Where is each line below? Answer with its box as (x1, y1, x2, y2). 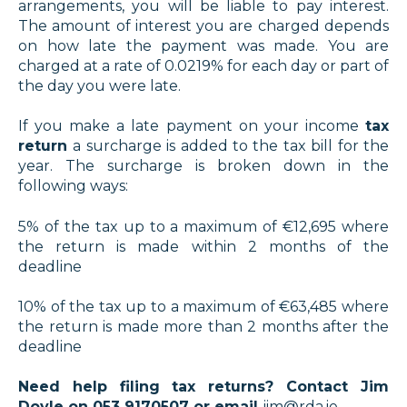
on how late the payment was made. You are (18, 36, 389, 55)
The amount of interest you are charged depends (18, 16, 389, 35)
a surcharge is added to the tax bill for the (73, 137, 390, 155)
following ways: (18, 177, 128, 195)
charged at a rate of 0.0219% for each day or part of (18, 56, 389, 74)
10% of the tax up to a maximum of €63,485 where (18, 297, 389, 315)
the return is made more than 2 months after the (18, 317, 389, 335)
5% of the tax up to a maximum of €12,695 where (18, 217, 389, 235)
